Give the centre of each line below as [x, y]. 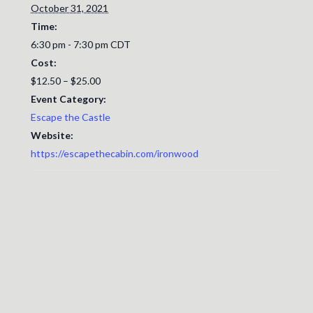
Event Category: [68, 99]
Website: [52, 136]
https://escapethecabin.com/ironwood [115, 154]
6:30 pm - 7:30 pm [71, 45]
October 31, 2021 [70, 8]
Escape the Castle [71, 117]
